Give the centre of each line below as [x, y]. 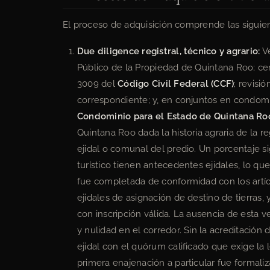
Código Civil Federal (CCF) [176, 83]
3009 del [98, 83]
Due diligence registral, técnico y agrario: [169, 51]
